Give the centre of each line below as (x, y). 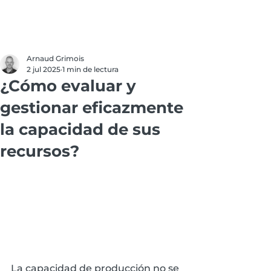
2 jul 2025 (44, 69)
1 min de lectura (90, 69)
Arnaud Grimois (55, 58)
